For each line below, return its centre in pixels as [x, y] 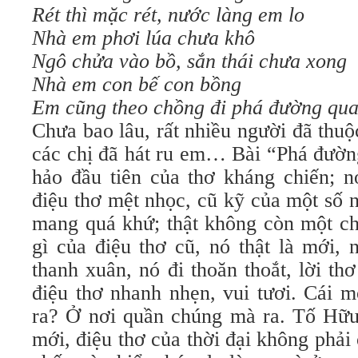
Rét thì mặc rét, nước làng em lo [168, 15]
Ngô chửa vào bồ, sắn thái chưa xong [189, 61]
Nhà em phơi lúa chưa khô [143, 38]
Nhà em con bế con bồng [137, 84]
